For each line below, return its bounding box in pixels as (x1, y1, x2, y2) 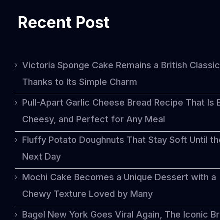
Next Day (22, 151, 61, 162)
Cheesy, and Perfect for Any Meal (22, 114, 165, 124)
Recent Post (18, 13, 110, 32)
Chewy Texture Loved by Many (22, 189, 153, 199)
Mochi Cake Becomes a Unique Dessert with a (22, 172, 216, 182)
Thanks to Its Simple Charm (22, 77, 137, 87)
